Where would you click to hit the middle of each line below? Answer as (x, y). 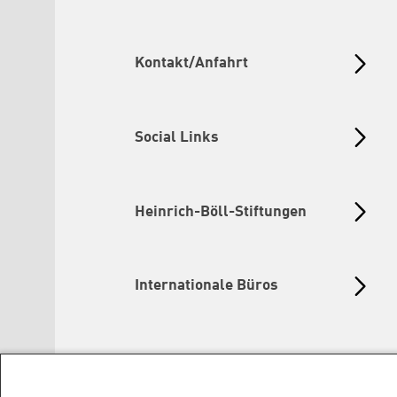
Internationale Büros (206, 286)
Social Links (177, 138)
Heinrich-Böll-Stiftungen (221, 212)
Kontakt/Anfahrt (191, 64)
